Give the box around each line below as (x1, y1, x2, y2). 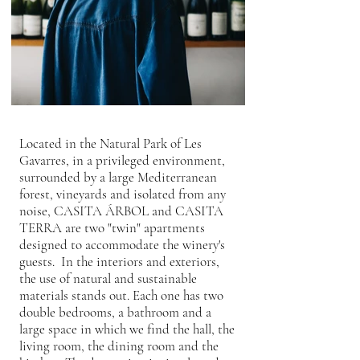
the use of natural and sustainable (19, 269, 197, 287)
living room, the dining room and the (19, 337, 219, 354)
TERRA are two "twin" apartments (19, 219, 205, 236)
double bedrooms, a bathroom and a (19, 303, 211, 321)
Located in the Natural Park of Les (19, 134, 202, 152)
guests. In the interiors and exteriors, (19, 252, 219, 270)
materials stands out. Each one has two (19, 286, 223, 304)
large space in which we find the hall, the (19, 320, 235, 337)
